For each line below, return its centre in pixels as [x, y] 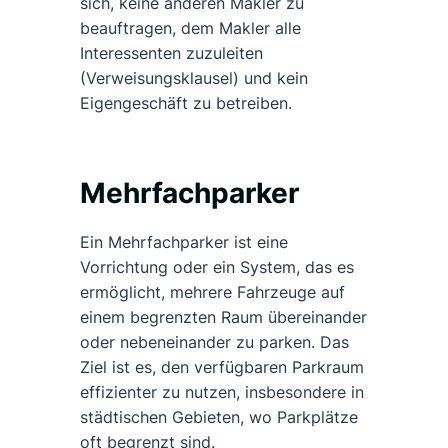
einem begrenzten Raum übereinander [223, 317]
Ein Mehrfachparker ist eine [184, 242]
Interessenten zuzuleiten [171, 53]
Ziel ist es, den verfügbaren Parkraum [222, 367]
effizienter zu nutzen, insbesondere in [222, 392]
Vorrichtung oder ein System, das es [217, 267]
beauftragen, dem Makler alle [190, 28]
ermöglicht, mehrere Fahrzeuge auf [212, 292]
